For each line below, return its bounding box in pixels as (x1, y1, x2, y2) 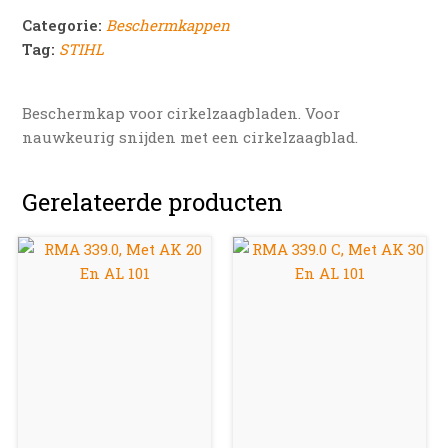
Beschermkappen (106, 14, 231, 35)
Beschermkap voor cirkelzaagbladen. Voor (22, 102, 341, 123)
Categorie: (22, 14, 107, 35)
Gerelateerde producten (22, 185, 284, 218)
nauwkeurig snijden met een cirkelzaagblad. (22, 126, 359, 147)
